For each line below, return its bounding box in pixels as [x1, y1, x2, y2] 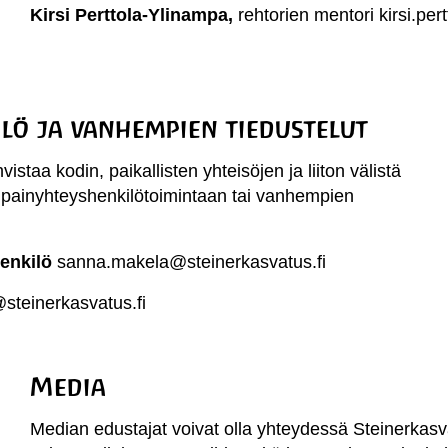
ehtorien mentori [244, 5, 380, 25]
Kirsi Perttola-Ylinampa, [30, 5, 239, 25]
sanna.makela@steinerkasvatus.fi [57, 252, 327, 272]
